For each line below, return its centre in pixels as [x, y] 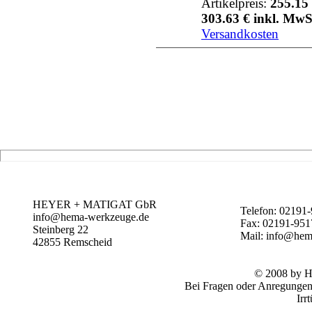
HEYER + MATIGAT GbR [95, 204]
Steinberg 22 [61, 229]
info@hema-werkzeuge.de [91, 217]
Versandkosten [240, 34]
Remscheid [91, 242]
